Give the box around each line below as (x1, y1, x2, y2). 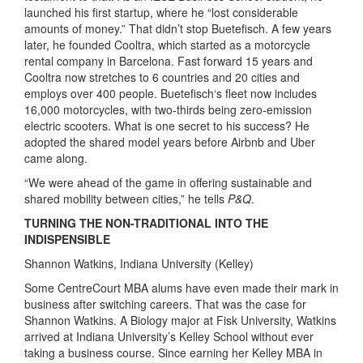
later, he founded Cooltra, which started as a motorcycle (24, 36, 310, 53)
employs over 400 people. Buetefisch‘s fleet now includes (24, 85, 317, 102)
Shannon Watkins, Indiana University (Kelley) (24, 255, 254, 272)
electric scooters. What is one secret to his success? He (24, 117, 310, 135)
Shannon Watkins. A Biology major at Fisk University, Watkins (24, 312, 336, 329)
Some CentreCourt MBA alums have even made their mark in (24, 280, 339, 297)
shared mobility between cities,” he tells (24, 190, 228, 207)
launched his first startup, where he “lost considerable (24, 4, 298, 21)
